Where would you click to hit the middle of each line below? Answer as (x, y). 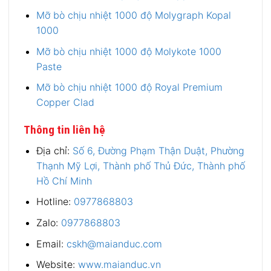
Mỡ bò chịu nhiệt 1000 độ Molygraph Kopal (133, 15)
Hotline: (55, 202)
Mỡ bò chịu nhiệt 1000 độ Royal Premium (129, 87)
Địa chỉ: (54, 150)
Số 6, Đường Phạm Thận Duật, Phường (158, 150)
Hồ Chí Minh (64, 181)
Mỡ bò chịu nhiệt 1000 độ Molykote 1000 (129, 51)
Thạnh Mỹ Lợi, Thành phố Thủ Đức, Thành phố (140, 165)
